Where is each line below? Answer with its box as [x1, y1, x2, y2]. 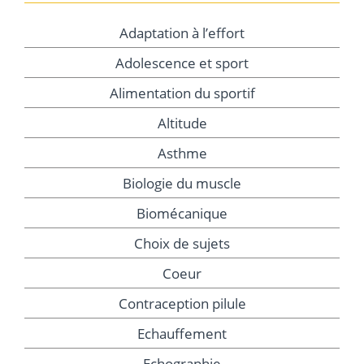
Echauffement [137, 324, 227, 344]
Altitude [157, 114, 207, 133]
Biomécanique [136, 204, 227, 223]
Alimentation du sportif [109, 84, 255, 103]
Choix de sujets [134, 234, 230, 253]
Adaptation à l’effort [119, 24, 245, 43]
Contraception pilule [118, 294, 246, 314]
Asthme [157, 144, 207, 163]
